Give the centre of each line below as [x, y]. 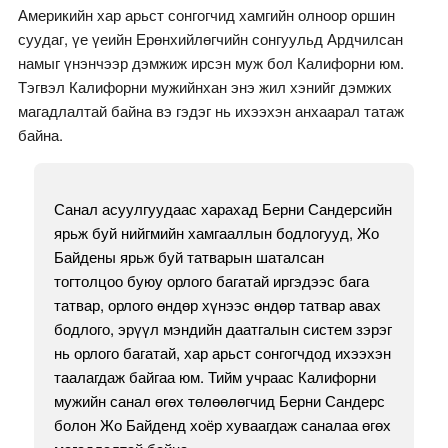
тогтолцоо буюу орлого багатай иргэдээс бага [211, 281]
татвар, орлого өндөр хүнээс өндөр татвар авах [217, 305]
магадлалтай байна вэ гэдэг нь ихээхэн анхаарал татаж [210, 111]
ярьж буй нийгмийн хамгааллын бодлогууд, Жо [216, 233]
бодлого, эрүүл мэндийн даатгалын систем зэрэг [222, 329]
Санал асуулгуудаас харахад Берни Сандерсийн [222, 209]
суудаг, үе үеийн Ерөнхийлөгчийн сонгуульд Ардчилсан [210, 39]
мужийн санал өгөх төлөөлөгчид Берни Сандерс [219, 401]
